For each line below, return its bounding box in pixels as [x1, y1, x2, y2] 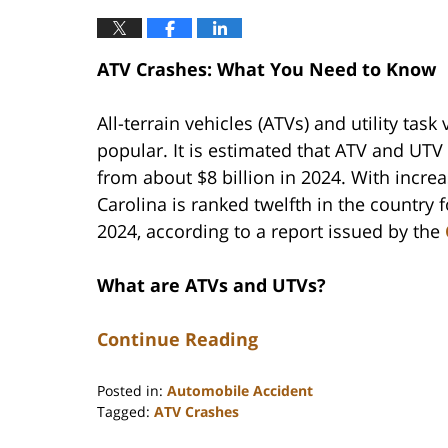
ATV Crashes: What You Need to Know [97, 56, 436, 81]
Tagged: [97, 401, 150, 421]
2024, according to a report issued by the [97, 218, 445, 243]
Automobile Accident [167, 380, 313, 400]
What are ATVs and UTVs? [97, 272, 326, 297]
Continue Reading [97, 326, 258, 351]
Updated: [96, 421, 158, 441]
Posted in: [97, 380, 163, 400]
